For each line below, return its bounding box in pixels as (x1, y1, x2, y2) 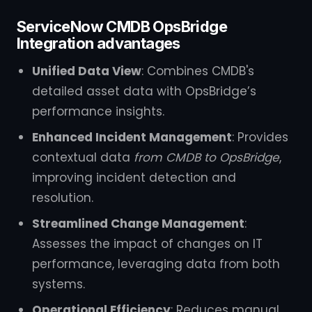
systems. (32, 276, 85, 292)
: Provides (232, 129, 288, 146)
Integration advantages (17, 34, 180, 52)
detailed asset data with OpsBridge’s (32, 83, 256, 100)
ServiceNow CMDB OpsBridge (17, 17, 227, 36)
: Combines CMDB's (141, 63, 254, 79)
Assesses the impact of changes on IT (32, 235, 263, 252)
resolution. (32, 189, 93, 206)
